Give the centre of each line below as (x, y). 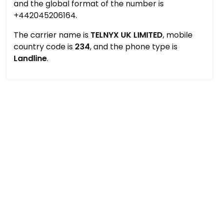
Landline (30, 58)
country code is (44, 47)
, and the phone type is (134, 47)
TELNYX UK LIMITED (127, 35)
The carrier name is (52, 35)
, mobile (178, 35)
